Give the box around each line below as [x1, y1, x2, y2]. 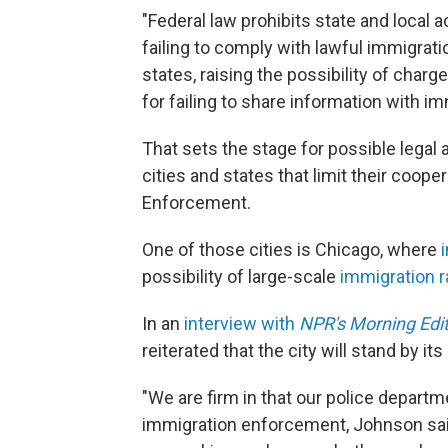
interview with [184, 313, 299, 334]
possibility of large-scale [142, 266, 340, 287]
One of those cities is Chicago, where [142, 239, 441, 260]
